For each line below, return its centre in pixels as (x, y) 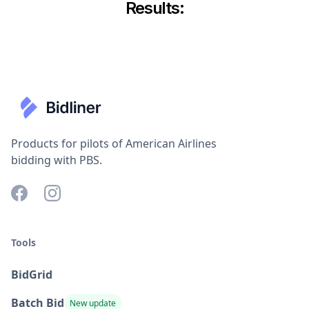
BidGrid (32, 275)
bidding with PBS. (57, 160)
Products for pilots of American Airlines (114, 143)
